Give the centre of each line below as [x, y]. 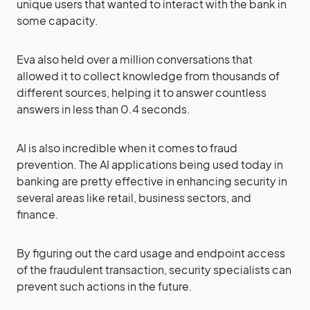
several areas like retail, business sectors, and [134, 198]
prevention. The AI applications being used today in [150, 164]
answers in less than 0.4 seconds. [103, 109]
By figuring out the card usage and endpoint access [151, 253]
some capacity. [57, 20]
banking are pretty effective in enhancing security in [152, 181]
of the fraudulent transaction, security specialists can [154, 270]
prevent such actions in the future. [104, 286]
